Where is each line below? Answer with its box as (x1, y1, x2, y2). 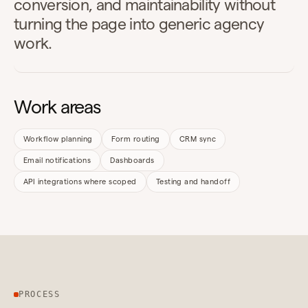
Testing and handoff (155, 177, 231, 186)
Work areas (14, 96, 101, 117)
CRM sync (179, 134, 217, 143)
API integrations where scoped (23, 177, 137, 186)
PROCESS (19, 289, 60, 299)
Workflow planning (23, 134, 93, 143)
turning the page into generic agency (14, 14, 265, 32)
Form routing (111, 134, 160, 143)
